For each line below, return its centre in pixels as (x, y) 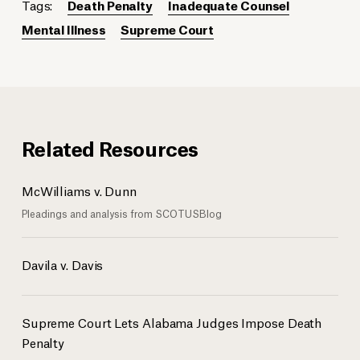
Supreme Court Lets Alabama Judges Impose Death (172, 322)
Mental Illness (63, 29)
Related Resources (110, 148)
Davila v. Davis (62, 264)
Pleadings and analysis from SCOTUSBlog (121, 214)
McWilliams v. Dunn (79, 190)
